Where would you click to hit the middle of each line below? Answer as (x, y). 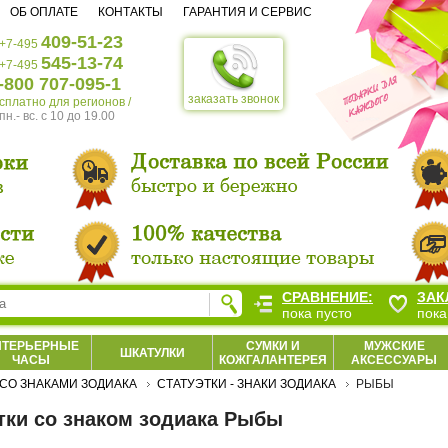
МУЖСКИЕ (394, 346)
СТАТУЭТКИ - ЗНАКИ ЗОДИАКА (246, 384)
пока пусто (317, 313)
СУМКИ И (273, 346)
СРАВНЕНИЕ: (327, 297)
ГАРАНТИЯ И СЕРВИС (247, 12)
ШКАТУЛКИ (152, 353)
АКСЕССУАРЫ (394, 360)
